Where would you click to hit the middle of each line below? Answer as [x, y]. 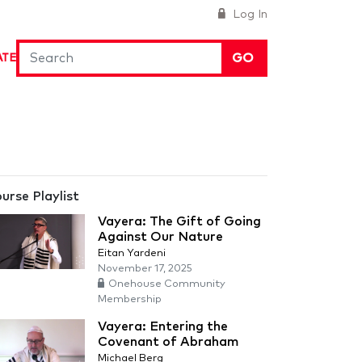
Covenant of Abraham [168, 342]
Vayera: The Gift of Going [179, 221]
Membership [130, 299]
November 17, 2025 [145, 269]
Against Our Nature [160, 237]
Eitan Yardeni [132, 253]
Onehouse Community [167, 284]
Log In [248, 15]
